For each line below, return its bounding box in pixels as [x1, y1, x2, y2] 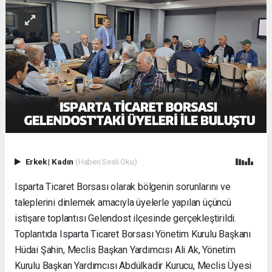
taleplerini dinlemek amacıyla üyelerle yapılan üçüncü [15, 196, 231, 208]
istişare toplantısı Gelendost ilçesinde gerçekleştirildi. [15, 212, 237, 224]
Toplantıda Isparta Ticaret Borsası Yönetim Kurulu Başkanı [15, 228, 251, 240]
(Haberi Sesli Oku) [75, 157, 137, 167]
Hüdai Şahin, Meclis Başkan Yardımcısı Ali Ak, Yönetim [15, 243, 236, 256]
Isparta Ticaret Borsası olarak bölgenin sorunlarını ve [15, 180, 231, 192]
